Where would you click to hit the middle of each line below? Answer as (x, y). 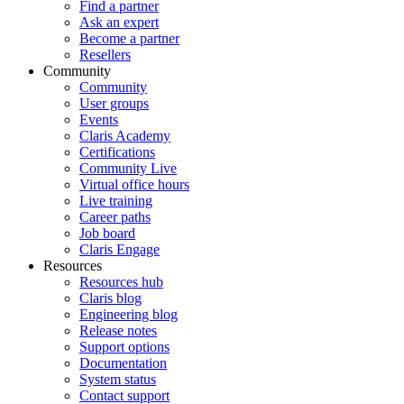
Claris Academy (125, 135)
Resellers (105, 54)
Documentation (123, 363)
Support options (124, 346)
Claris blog (110, 298)
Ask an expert (119, 22)
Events (99, 119)
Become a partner (129, 38)
